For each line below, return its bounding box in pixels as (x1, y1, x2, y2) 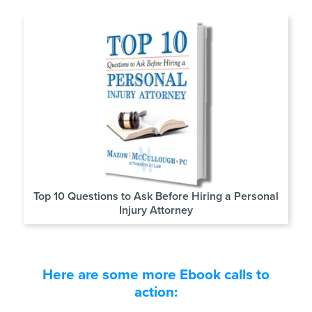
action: (134, 283, 178, 301)
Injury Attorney (118, 203, 193, 217)
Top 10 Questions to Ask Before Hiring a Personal (33, 189, 279, 203)
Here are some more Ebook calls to (42, 265, 270, 283)
